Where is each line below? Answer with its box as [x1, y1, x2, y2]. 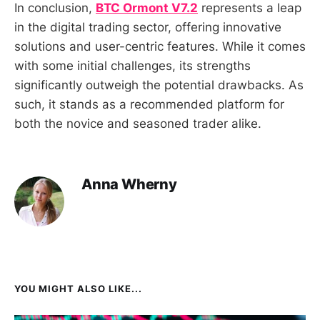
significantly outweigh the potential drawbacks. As [14, 78, 304, 93]
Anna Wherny [81, 176, 177, 194]
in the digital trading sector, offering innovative [14, 20, 281, 35]
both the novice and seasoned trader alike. [14, 116, 261, 131]
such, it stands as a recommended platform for [14, 97, 284, 112]
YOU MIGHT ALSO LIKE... [14, 283, 142, 295]
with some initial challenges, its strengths [14, 59, 251, 74]
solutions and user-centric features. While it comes [14, 39, 306, 54]
